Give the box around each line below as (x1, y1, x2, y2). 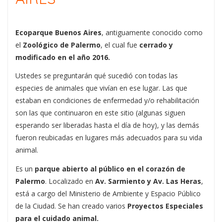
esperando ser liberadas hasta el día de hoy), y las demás (15, 120, 199, 130)
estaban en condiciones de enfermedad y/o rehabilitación (15, 96, 199, 106)
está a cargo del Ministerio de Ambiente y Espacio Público (15, 188, 201, 198)
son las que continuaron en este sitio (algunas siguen (15, 108, 185, 118)
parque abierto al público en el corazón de (35, 164, 185, 173)
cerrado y (139, 40, 173, 50)
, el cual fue (101, 40, 139, 50)
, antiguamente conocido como (102, 27, 203, 37)
